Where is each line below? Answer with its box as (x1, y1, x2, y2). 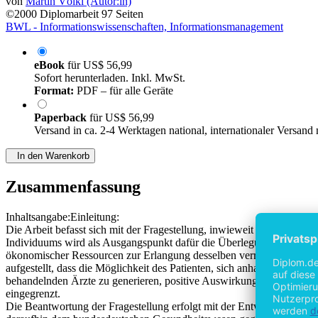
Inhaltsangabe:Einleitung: (6, 211, 119, 224)
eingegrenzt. (6, 287, 60, 300)
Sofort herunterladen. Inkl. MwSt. (34, 72, 185, 84)
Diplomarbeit (40, 8, 99, 21)
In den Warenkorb (11, 150, 89, 162)
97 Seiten (102, 8, 143, 21)
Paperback (34, 111, 89, 124)
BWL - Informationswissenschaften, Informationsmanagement (6, 21, 283, 33)
